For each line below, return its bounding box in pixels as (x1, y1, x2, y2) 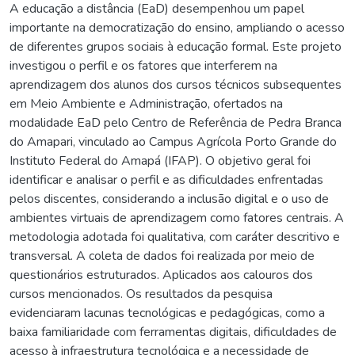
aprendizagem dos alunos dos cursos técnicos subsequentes (10, 75, 342, 94)
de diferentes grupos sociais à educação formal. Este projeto (10, 37, 342, 55)
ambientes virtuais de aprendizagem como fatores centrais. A (10, 208, 344, 227)
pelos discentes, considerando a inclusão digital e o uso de (10, 189, 329, 208)
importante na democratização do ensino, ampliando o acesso (10, 18, 345, 36)
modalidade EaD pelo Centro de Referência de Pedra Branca (10, 113, 342, 132)
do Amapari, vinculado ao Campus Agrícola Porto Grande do (10, 132, 337, 151)
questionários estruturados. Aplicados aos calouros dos (10, 265, 313, 284)
